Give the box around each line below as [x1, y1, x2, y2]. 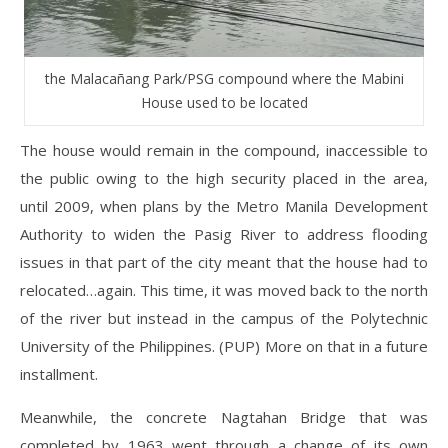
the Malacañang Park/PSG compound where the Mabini [44, 69, 404, 89]
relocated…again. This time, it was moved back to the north [20, 280, 428, 301]
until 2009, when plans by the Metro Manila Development [20, 196, 428, 217]
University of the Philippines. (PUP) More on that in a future [20, 336, 428, 357]
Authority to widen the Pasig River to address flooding [20, 224, 428, 245]
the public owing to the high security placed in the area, [20, 168, 428, 189]
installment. [20, 364, 98, 385]
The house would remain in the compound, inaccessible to [20, 140, 428, 161]
